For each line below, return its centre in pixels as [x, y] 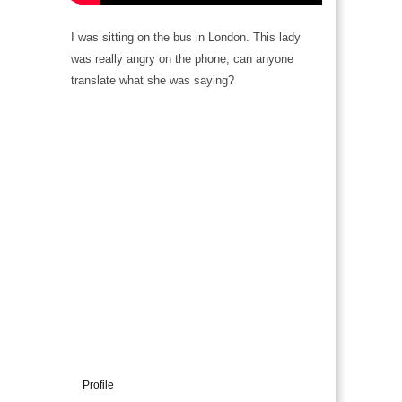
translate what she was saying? [153, 80]
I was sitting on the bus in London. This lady [186, 37]
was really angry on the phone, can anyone [182, 59]
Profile [98, 385]
